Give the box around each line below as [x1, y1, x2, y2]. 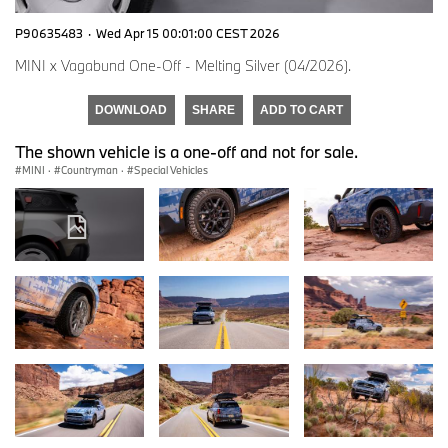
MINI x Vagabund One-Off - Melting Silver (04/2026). [15, 56, 351, 76]
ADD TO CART [260, 103, 343, 118]
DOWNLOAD [95, 103, 167, 118]
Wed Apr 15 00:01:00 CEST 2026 [96, 25, 280, 42]
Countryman [61, 163, 118, 178]
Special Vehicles [134, 163, 208, 178]
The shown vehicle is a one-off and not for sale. [15, 141, 358, 163]
